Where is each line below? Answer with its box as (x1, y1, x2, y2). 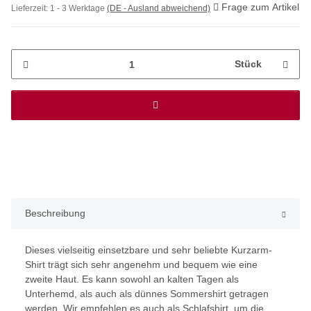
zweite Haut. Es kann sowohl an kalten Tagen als (25, 274, 239, 285)
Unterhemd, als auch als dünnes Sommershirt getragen (25, 288, 269, 300)
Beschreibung (25, 208, 85, 219)
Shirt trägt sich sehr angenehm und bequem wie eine (25, 259, 258, 271)
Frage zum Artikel (221, 1, 299, 13)
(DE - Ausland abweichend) (107, 3, 210, 14)
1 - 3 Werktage (50, 3, 107, 14)
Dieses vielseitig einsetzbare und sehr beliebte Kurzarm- (25, 244, 272, 256)
